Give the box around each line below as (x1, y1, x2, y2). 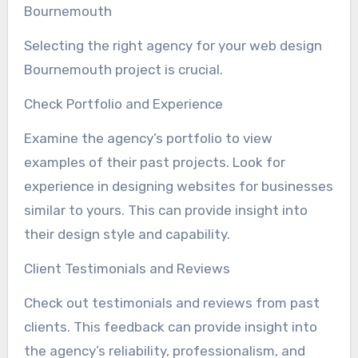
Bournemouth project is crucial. (23, 61, 223, 78)
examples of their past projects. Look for (23, 153, 285, 170)
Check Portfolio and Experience (23, 95, 223, 112)
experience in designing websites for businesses (23, 177, 333, 194)
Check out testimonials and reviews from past (23, 294, 320, 311)
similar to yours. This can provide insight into (23, 201, 308, 218)
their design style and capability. (23, 225, 230, 242)
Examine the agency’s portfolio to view (23, 129, 272, 146)
